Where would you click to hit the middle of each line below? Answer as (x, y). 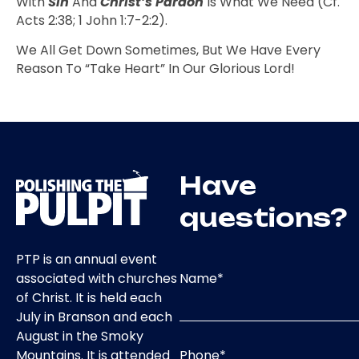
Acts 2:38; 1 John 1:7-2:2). (92, 20)
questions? (263, 217)
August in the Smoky (80, 337)
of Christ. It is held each (89, 298)
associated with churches (97, 279)
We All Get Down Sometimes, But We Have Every (168, 50)
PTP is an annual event (87, 260)
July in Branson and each (94, 317)
